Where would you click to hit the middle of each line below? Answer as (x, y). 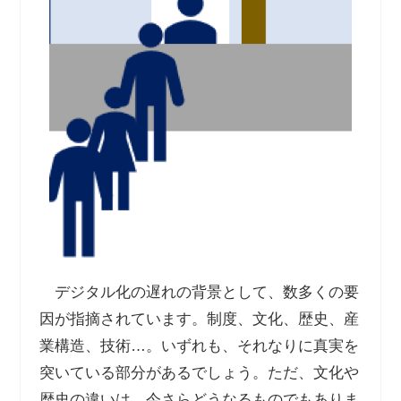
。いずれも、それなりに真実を (252, 346)
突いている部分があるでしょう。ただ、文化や (199, 373)
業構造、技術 (85, 346)
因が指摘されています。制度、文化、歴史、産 (199, 319)
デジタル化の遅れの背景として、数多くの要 (199, 292)
